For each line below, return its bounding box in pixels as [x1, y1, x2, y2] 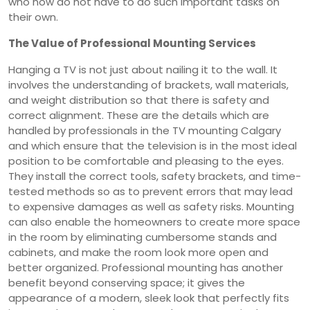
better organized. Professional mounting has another [8, 259, 283, 275]
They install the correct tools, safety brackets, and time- [8, 168, 301, 183]
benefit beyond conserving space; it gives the [8, 275, 245, 290]
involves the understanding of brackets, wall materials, [8, 77, 289, 92]
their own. [8, 9, 58, 24]
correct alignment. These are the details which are [8, 107, 269, 122]
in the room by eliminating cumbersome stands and [8, 229, 277, 244]
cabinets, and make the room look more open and [8, 244, 268, 259]
